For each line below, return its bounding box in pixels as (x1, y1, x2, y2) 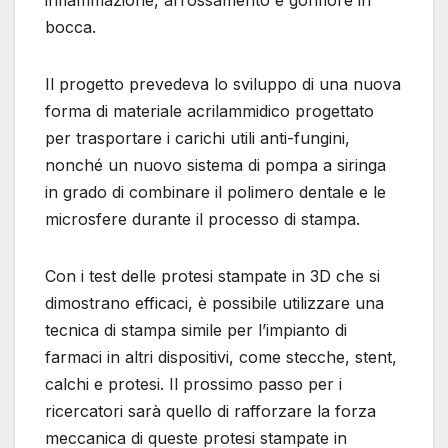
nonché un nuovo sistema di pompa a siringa (45, 155, 386, 176)
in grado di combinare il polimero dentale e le (45, 182, 386, 203)
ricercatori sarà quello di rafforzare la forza (45, 401, 376, 422)
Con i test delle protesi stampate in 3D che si (45, 266, 380, 287)
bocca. (45, 17, 96, 38)
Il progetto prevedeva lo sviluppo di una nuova (45, 74, 401, 95)
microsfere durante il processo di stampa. (45, 209, 360, 230)
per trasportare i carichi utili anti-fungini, (45, 128, 350, 149)
